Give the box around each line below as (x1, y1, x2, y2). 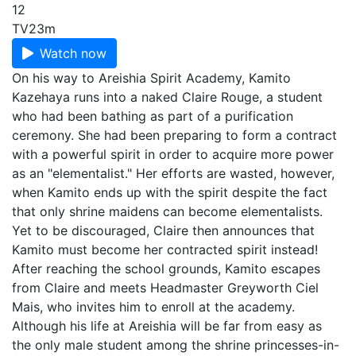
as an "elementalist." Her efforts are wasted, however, (12, 165, 335, 181)
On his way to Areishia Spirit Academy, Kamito (12, 70, 291, 86)
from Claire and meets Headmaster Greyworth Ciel (12, 280, 319, 296)
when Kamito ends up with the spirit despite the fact (12, 184, 327, 200)
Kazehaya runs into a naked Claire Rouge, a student (12, 89, 323, 105)
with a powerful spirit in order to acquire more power (12, 146, 334, 162)
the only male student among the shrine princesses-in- (12, 337, 339, 353)
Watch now (40, 45, 106, 61)
